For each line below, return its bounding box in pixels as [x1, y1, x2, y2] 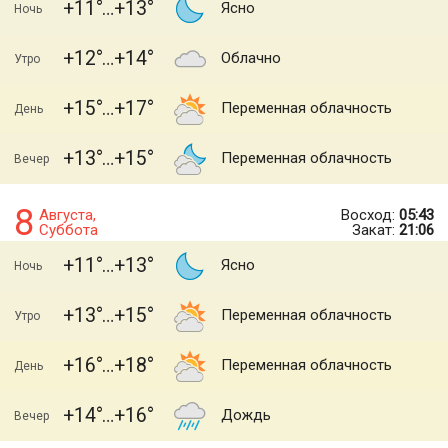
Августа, [39, 206, 96, 224]
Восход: [341, 206, 399, 224]
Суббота [39, 221, 98, 239]
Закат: [352, 221, 399, 239]
